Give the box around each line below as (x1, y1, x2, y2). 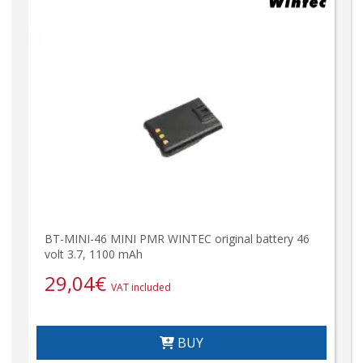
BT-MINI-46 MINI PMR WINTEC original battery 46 (45, 231, 310, 246)
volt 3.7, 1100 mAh (45, 246, 143, 262)
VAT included (111, 280, 171, 294)
